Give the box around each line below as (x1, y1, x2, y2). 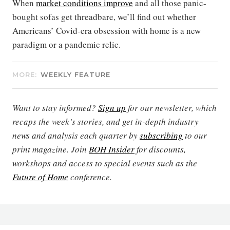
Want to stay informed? (12, 102, 98, 114)
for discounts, (135, 143, 186, 156)
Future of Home (12, 171, 68, 183)
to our (183, 129, 207, 142)
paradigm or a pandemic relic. (12, 39, 121, 51)
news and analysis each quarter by (12, 129, 140, 142)
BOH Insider (89, 143, 135, 156)
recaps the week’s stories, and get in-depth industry (12, 116, 199, 128)
